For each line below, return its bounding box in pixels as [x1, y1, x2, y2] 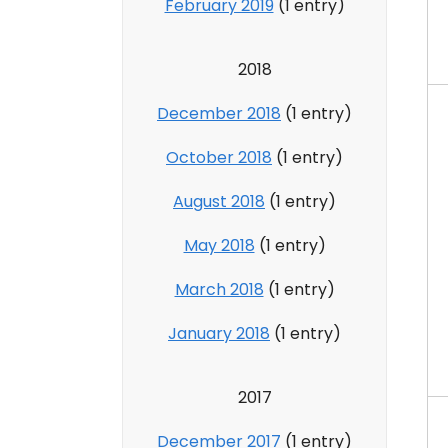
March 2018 [174, 277, 264, 301]
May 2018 [183, 233, 255, 257]
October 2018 [166, 145, 272, 169]
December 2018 [157, 101, 281, 125]
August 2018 [173, 189, 265, 213]
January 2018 [168, 321, 270, 345]
